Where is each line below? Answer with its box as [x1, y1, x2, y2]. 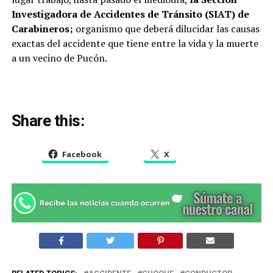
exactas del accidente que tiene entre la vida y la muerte [11, 36, 258, 50]
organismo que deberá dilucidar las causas [73, 21, 260, 35]
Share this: [11, 111, 85, 130]
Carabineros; [11, 21, 73, 35]
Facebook [62, 148, 102, 160]
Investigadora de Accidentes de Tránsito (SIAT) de [11, 7, 249, 21]
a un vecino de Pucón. [11, 51, 107, 65]
